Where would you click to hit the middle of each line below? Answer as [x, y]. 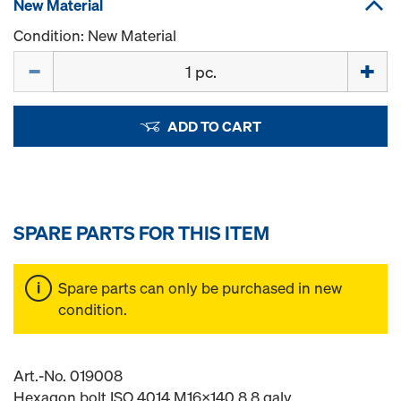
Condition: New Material [95, 35]
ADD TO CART [214, 126]
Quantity [42, 60]
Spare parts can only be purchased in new [200, 288]
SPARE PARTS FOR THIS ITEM [141, 233]
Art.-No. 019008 [68, 375]
